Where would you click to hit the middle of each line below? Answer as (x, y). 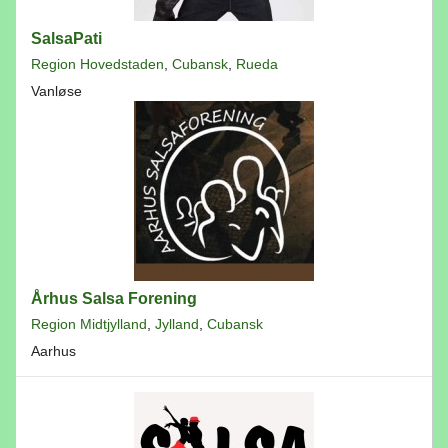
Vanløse (56, 91)
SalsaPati (66, 38)
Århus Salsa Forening (114, 298)
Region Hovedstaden (97, 64)
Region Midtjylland (89, 324)
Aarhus (53, 351)
